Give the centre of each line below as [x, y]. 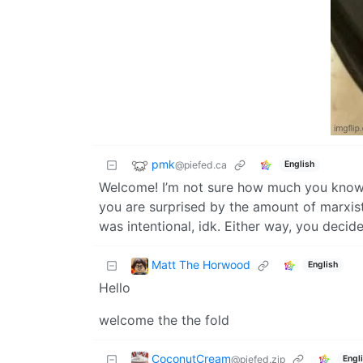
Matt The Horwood [201, 264]
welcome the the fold [164, 320]
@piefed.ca [201, 164]
